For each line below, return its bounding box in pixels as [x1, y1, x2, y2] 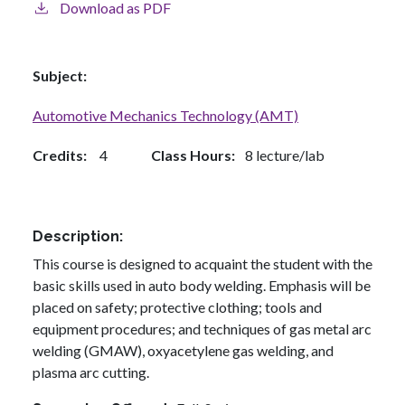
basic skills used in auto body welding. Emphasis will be [33, 277, 371, 295]
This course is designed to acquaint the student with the [33, 255, 372, 273]
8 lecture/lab [245, 146, 325, 164]
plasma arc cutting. [33, 363, 149, 381]
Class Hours [151, 146, 231, 164]
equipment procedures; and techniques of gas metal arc [33, 320, 372, 338]
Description [33, 227, 119, 245]
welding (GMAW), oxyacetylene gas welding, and [33, 342, 334, 360]
